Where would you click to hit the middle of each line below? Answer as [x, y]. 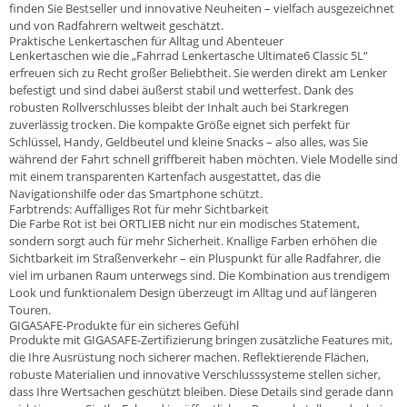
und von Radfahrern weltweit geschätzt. [116, 25]
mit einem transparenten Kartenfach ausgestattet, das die [165, 176]
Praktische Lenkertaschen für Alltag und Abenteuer [146, 40]
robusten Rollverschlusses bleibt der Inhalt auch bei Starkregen [179, 107]
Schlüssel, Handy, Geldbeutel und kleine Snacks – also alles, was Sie [189, 141]
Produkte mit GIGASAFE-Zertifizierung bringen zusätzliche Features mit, [201, 339]
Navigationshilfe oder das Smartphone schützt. [136, 193]
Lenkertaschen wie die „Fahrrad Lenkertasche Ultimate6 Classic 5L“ [189, 55]
